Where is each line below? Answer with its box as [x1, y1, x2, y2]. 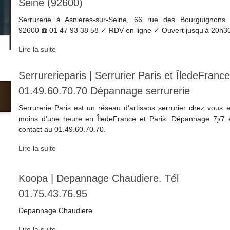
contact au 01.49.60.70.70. [18, 125, 106, 133]
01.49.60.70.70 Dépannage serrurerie [18, 85, 190, 97]
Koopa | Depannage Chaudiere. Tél [18, 172, 179, 184]
